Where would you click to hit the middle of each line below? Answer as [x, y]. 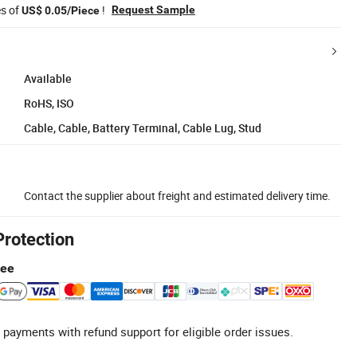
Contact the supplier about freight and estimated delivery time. [177, 195]
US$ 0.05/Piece [61, 10]
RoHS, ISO [49, 103]
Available [48, 78]
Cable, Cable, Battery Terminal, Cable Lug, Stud [143, 127]
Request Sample [153, 9]
